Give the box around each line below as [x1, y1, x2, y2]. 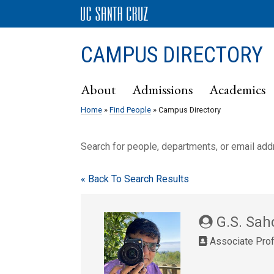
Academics [209, 81, 265, 98]
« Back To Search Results [81, 173, 189, 185]
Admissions [132, 81, 193, 98]
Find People [109, 105, 151, 114]
